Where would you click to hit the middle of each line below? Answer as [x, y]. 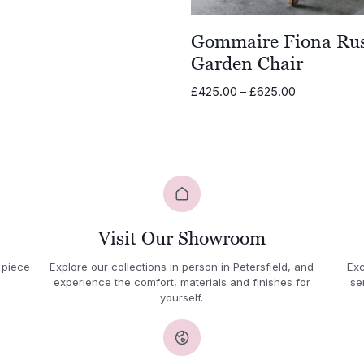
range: [313, 108]
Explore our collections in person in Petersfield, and [182, 266]
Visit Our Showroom [182, 238]
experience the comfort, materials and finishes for [182, 282]
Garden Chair [247, 63]
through [316, 142]
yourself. [182, 297]
